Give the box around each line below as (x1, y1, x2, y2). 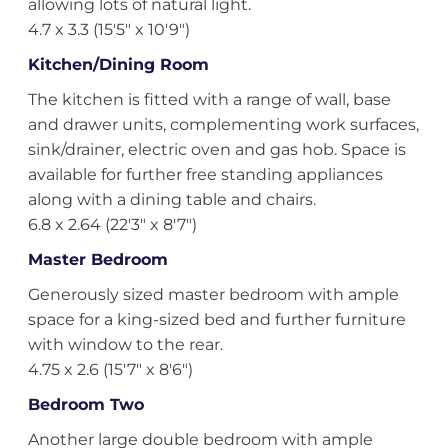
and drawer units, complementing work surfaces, (27, 115, 419, 134)
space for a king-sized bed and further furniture (27, 310, 406, 329)
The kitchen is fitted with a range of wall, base (27, 90, 391, 109)
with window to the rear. (27, 335, 223, 354)
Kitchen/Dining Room (27, 55, 209, 74)
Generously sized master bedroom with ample (27, 285, 399, 304)
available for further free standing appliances (27, 165, 383, 184)
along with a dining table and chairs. (27, 190, 316, 209)
